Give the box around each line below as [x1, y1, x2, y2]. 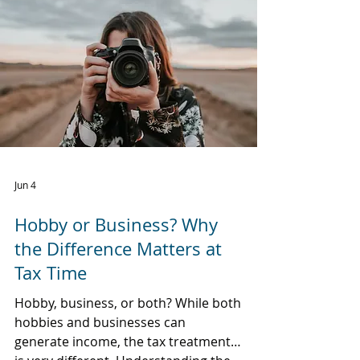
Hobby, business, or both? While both [14, 294, 241, 312]
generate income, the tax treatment [14, 333, 231, 350]
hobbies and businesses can [14, 313, 186, 331]
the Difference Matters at [14, 237, 222, 260]
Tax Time [14, 261, 87, 284]
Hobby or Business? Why [14, 213, 218, 236]
